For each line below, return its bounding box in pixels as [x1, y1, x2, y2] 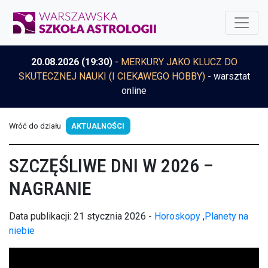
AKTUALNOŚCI [71, 121, 125, 130]
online [121, 85, 147, 96]
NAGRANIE [9, 176, 92, 200]
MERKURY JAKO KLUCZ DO [120, 56, 237, 68]
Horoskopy [154, 210, 200, 222]
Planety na [205, 210, 248, 222]
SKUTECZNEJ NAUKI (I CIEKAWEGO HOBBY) [18, 71, 205, 82]
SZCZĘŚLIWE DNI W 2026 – [9, 154, 214, 177]
